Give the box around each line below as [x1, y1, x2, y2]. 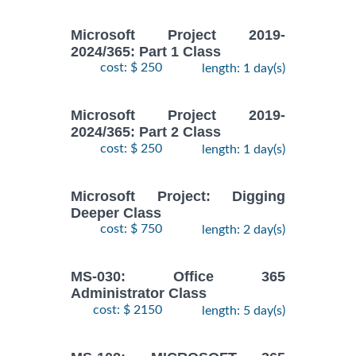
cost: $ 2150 [93, 303, 162, 316]
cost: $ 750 [100, 222, 162, 236]
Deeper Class [71, 205, 161, 222]
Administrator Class [71, 285, 207, 302]
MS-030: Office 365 [71, 269, 285, 285]
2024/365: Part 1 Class [71, 44, 221, 60]
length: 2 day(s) [202, 223, 285, 237]
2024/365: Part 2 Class [71, 124, 221, 141]
